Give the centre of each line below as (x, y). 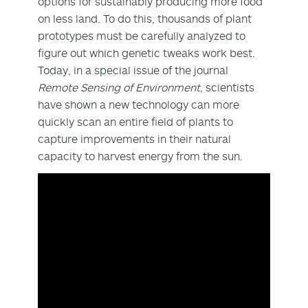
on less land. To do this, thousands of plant (145, 18)
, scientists (227, 87)
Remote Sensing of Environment (119, 87)
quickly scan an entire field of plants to (135, 121)
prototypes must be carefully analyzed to (142, 35)
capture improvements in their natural (134, 139)
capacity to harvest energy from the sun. (140, 156)
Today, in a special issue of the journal (133, 70)
